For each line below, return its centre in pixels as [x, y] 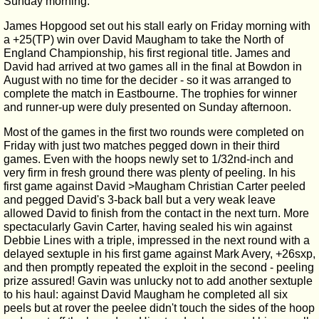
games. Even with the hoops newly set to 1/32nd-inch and [148, 159]
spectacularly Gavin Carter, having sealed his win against [148, 227]
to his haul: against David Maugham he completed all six [146, 294]
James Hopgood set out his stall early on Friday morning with [157, 26]
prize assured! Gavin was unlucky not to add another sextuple [158, 281]
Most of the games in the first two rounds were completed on [154, 132]
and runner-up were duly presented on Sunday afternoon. [147, 107]
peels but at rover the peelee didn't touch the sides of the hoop [159, 308]
